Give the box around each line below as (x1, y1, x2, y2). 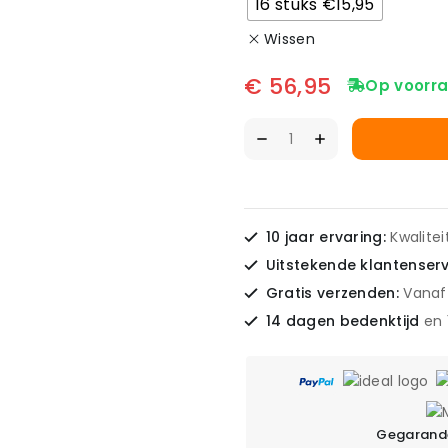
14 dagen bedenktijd (265, 310, 424, 331)
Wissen (264, 28, 315, 49)
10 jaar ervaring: (265, 226, 391, 247)
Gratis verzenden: (265, 282, 404, 303)
